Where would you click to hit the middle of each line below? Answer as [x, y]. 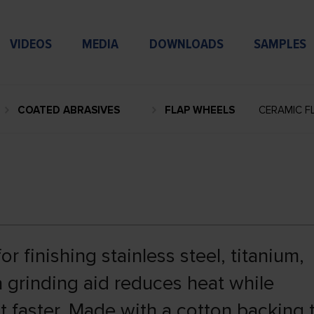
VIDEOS [30, 45]
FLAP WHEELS [199, 110]
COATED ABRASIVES [68, 110]
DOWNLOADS [186, 45]
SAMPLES [280, 45]
